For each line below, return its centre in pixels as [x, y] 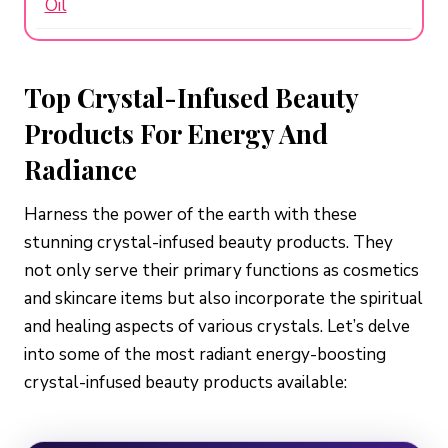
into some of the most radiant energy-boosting [205, 355]
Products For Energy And [176, 134]
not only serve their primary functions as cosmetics [221, 271]
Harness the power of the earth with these [190, 215]
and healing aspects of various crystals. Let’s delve [217, 327]
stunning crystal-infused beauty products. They [208, 243]
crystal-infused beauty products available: [185, 383]
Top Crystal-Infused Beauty [191, 98]
